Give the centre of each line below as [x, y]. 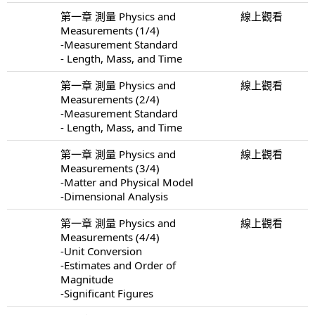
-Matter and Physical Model [127, 182]
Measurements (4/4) [110, 237]
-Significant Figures [107, 293]
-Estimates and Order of [118, 265]
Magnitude [87, 279]
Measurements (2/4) [110, 99]
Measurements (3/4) [110, 168]
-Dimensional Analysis [114, 196]
